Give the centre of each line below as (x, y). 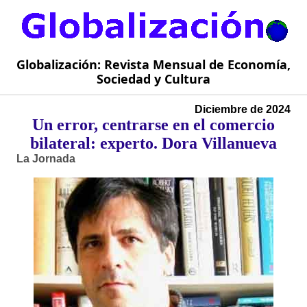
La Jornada (46, 159)
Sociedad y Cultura (153, 79)
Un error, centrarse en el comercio (153, 125)
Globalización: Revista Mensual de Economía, (153, 65)
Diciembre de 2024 (243, 110)
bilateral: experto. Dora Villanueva (153, 144)
